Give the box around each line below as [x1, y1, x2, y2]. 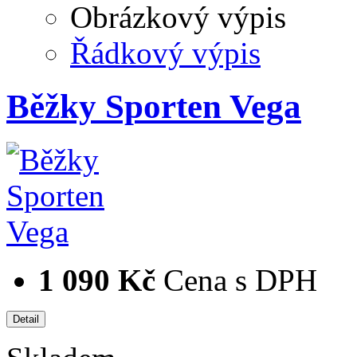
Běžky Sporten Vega [6, 88, 301, 126]
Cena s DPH [163, 263, 317, 298]
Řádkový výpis [70, 36, 261, 71]
